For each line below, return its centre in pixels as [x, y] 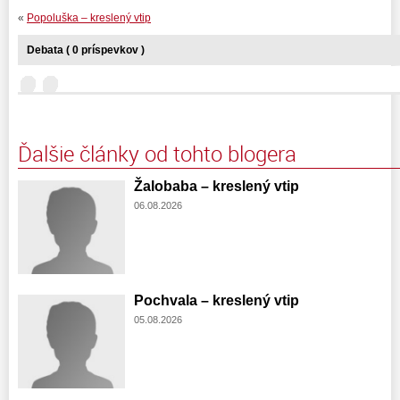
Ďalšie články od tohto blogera [157, 153]
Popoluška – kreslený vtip [89, 17]
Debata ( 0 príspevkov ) [86, 50]
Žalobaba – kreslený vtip [217, 186]
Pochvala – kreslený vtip [217, 300]
